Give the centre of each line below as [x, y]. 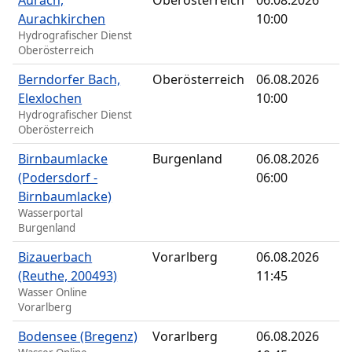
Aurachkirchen [62, 19]
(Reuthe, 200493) [68, 276]
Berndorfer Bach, [70, 80]
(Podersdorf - [58, 178]
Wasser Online [53, 293]
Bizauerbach [55, 257]
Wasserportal [51, 213]
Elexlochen [50, 99]
